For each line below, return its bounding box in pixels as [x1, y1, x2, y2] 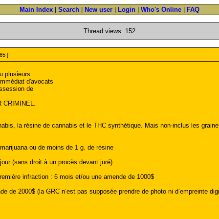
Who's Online [141, 6, 181, 13]
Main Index [20, 6, 53, 13]
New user [85, 6, 112, 13]
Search [58, 6, 79, 13]
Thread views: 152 [84, 27, 135, 35]
